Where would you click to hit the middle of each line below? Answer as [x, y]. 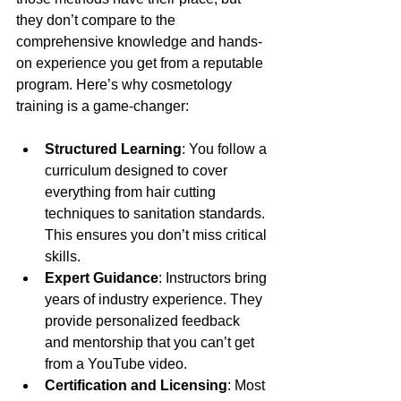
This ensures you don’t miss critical [158, 235]
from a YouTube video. [116, 363]
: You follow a [226, 149]
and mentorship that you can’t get [151, 342]
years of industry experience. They [155, 299]
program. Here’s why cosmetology [126, 84]
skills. [63, 256]
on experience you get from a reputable [141, 63]
